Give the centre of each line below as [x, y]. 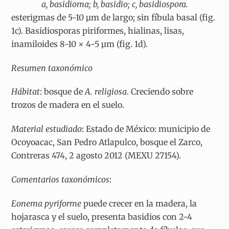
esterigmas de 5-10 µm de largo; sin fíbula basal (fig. [113, 17]
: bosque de [63, 92]
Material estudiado [47, 129]
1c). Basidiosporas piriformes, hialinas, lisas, [98, 30]
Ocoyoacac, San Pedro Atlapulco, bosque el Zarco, [107, 142]
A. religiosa [106, 92]
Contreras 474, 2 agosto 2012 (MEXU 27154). [96, 156]
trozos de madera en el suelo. [68, 105]
